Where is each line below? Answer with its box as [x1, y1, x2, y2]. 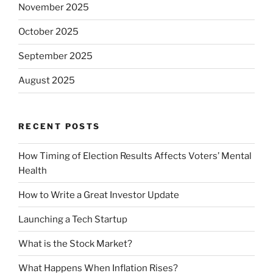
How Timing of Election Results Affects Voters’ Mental [18, 150, 252, 161]
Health [18, 165, 47, 176]
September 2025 [18, 51, 93, 62]
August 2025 [18, 75, 75, 87]
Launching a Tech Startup [18, 213, 127, 225]
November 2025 [18, 2, 89, 13]
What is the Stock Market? [18, 238, 132, 249]
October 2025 [18, 26, 79, 38]
